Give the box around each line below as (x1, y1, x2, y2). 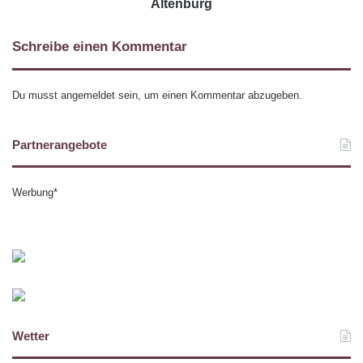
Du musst (12, 89, 61, 102)
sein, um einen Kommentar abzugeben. (115, 89, 302, 102)
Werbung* (12, 186, 58, 199)
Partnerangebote (12, 138, 107, 152)
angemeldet (61, 89, 115, 102)
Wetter (12, 329, 49, 344)
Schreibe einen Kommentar (12, 39, 187, 55)
